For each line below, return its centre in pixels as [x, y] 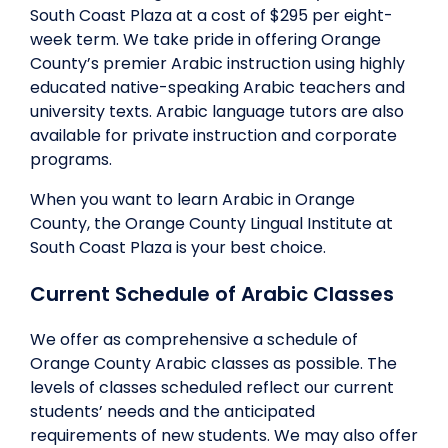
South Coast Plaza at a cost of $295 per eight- [211, 15]
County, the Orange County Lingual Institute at [211, 223]
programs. [71, 159]
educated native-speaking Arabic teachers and [217, 87]
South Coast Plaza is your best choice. [178, 247]
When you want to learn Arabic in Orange [192, 199]
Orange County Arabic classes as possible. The [213, 363]
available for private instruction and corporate [213, 135]
